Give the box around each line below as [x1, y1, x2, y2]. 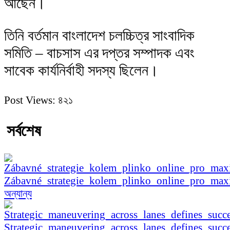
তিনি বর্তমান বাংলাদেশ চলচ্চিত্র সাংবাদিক [4, 27, 195, 44]
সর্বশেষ [7, 122, 41, 140]
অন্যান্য [4, 187, 32, 200]
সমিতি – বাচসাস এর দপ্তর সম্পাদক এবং [4, 45, 195, 62]
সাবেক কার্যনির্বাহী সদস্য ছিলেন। [4, 62, 159, 79]
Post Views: [4, 94, 55, 107]
